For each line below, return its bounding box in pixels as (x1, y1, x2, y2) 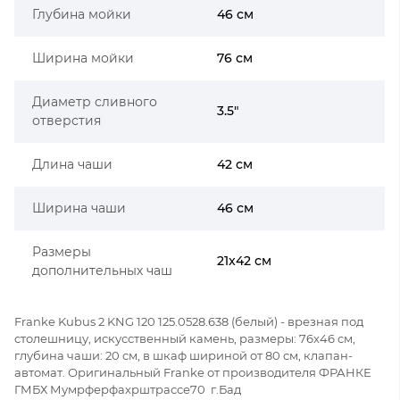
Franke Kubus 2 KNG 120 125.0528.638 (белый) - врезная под (14, 313, 363, 329)
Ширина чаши (32, 199, 126, 216)
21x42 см (217, 252, 271, 269)
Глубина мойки (32, 5, 131, 22)
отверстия (32, 112, 101, 129)
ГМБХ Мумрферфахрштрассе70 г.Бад (14, 381, 241, 396)
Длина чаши (32, 155, 112, 172)
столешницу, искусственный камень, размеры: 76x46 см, (14, 330, 355, 346)
